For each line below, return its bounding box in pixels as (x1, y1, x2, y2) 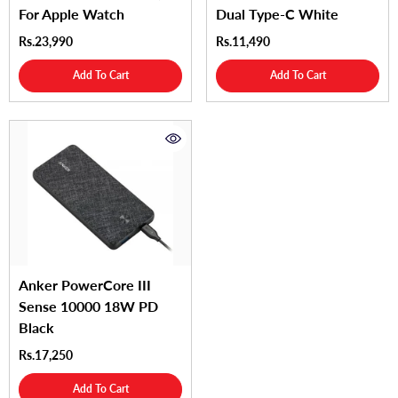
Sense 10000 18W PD (19, 297, 158, 314)
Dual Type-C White (216, 4, 338, 22)
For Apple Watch (19, 4, 124, 22)
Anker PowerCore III (19, 275, 151, 293)
